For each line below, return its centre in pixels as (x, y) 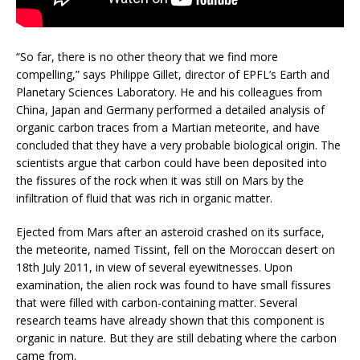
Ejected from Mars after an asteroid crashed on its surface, (170, 232)
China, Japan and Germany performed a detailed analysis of (170, 110)
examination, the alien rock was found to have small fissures (174, 285)
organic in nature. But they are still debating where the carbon (176, 338)
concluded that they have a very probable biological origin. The (178, 145)
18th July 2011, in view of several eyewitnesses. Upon (154, 268)
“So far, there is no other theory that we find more (147, 57)
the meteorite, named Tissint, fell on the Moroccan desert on (176, 250)
